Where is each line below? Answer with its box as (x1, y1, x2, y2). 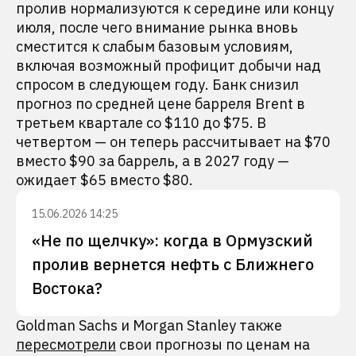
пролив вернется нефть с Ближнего (32, 253, 314, 275)
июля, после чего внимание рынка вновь (16, 18, 298, 37)
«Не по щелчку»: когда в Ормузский (32, 230, 313, 251)
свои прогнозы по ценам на (116, 335, 310, 354)
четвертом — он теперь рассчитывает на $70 (16, 133, 331, 151)
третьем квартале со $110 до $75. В (16, 114, 266, 132)
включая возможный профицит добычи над (16, 56, 321, 75)
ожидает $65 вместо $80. (16, 171, 196, 189)
